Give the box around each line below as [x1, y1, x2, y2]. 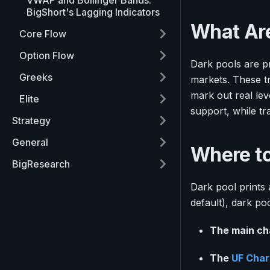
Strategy [12, 115, 51, 127]
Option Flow [19, 49, 74, 61]
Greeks [19, 71, 52, 83]
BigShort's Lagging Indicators [27, 6, 160, 18]
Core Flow [19, 28, 66, 40]
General [12, 136, 48, 148]
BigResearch [12, 158, 70, 170]
